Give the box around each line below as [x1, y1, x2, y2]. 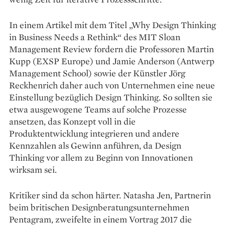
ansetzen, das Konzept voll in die [9, 115, 136, 127]
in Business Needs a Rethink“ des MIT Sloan [9, 31, 180, 43]
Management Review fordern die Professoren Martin [9, 43, 214, 55]
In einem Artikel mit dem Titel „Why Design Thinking [9, 19, 216, 31]
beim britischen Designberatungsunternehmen [9, 201, 189, 213]
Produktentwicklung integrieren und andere [9, 127, 179, 139]
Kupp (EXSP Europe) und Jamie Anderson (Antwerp [9, 55, 214, 67]
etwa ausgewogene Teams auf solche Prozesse [9, 103, 187, 115]
